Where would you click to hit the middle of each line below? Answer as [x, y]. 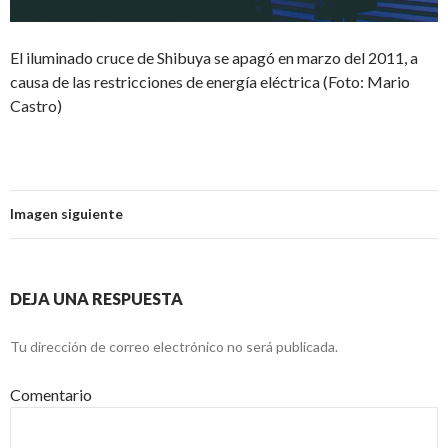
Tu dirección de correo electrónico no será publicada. [174, 346]
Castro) [36, 105]
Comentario [51, 394]
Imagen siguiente [66, 213]
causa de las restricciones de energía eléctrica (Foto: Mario [210, 81]
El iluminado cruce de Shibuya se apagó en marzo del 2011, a [214, 57]
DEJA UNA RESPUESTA [96, 298]
